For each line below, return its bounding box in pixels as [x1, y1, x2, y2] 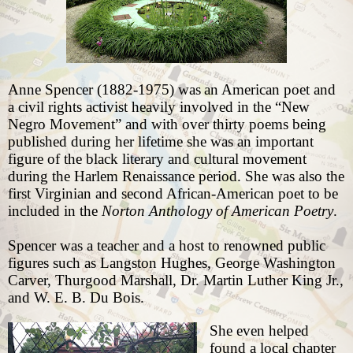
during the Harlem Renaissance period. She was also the [8, 168, 344, 185]
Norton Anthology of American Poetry [102, 203, 333, 220]
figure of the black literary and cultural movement [8, 150, 307, 168]
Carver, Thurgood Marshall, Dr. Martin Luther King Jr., [8, 272, 344, 289]
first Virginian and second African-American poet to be [8, 185, 338, 203]
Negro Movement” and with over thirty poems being [8, 116, 326, 133]
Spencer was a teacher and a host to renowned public [8, 237, 325, 255]
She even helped [209, 322, 309, 340]
